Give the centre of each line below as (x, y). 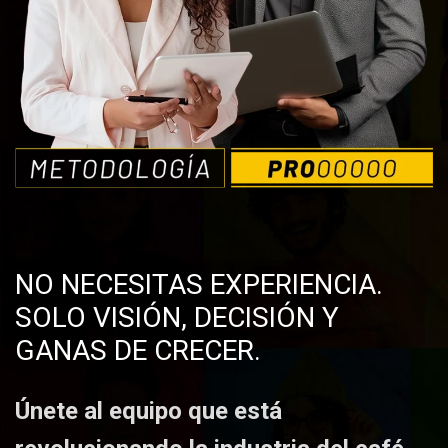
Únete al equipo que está (148, 410)
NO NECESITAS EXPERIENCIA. (199, 284)
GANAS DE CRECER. (138, 350)
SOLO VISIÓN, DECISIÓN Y (177, 317)
